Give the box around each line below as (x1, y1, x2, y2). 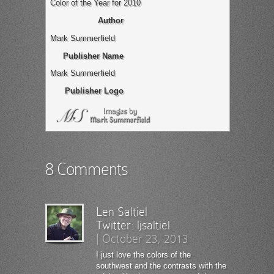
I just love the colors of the (96, 250, 191, 259)
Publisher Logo (64, 86, 124, 96)
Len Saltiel (96, 204, 147, 218)
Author (97, 16, 124, 26)
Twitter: (96, 218, 137, 232)
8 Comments (45, 159, 128, 179)
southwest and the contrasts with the (96, 261, 226, 270)
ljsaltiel (137, 218, 170, 232)
